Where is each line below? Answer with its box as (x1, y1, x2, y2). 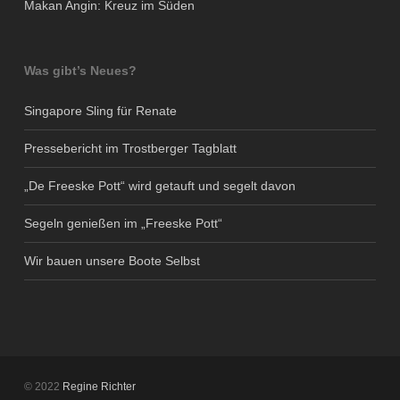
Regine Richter (62, 380, 136, 393)
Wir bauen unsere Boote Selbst (23, 254, 200, 268)
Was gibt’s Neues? (23, 63, 137, 78)
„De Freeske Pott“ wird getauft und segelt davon (23, 179, 296, 193)
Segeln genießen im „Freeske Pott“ (23, 216, 222, 230)
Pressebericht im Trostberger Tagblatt (23, 141, 237, 155)
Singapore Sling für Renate (23, 104, 177, 118)
